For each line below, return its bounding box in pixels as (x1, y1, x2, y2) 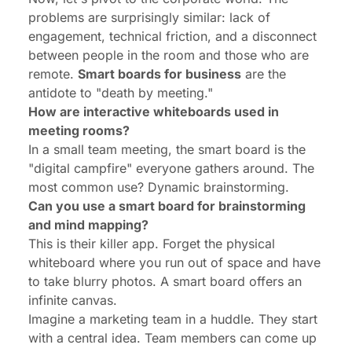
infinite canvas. (28, 292, 117, 309)
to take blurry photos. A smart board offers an (28, 273, 302, 290)
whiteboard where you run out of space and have (28, 255, 321, 271)
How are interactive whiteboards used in (28, 104, 279, 120)
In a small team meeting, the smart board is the (28, 141, 306, 158)
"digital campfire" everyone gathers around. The (28, 160, 314, 177)
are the (241, 66, 286, 82)
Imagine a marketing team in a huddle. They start (28, 311, 317, 328)
